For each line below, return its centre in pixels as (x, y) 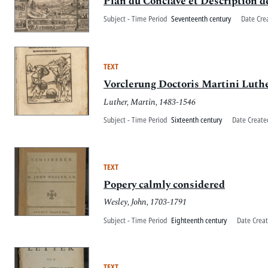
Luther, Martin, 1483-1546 (150, 102)
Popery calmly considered (164, 185)
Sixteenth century (197, 120)
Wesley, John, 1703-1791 (145, 202)
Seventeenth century (201, 18)
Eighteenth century (199, 220)
